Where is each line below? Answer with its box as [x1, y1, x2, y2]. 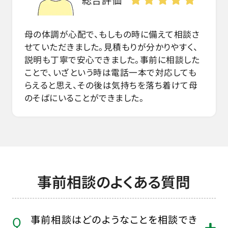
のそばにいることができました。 [24, 91, 145, 104]
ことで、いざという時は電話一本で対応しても [24, 66, 197, 78]
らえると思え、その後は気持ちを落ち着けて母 [24, 78, 198, 91]
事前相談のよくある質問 [37, 170, 191, 192]
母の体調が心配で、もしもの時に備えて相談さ [24, 27, 200, 40]
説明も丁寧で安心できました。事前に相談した [24, 53, 200, 66]
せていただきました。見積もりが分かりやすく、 [24, 40, 198, 53]
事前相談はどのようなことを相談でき [30, 212, 198, 227]
